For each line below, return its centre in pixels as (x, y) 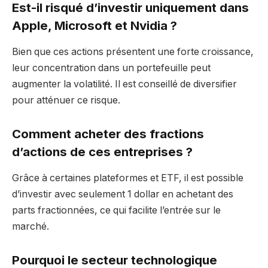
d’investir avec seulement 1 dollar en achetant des (123, 194)
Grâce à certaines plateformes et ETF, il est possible (128, 178)
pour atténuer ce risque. (66, 100)
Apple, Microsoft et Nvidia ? (95, 25)
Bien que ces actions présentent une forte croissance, (133, 52)
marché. (31, 227)
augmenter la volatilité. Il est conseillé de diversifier (124, 84)
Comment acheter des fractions (108, 134)
